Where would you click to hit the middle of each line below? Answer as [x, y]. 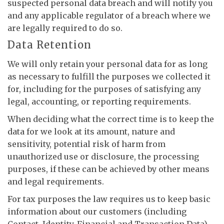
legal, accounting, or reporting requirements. [99, 101]
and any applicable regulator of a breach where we [109, 15]
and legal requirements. [56, 181]
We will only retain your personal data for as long [107, 64]
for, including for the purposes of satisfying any [104, 89]
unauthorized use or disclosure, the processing [103, 156]
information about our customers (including [97, 211]
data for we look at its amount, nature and [91, 131]
